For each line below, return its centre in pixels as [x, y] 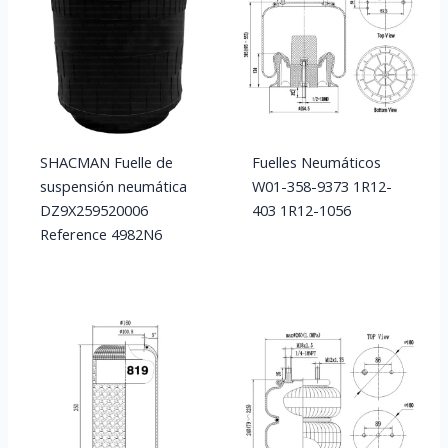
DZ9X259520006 [93, 209]
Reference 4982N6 [100, 233]
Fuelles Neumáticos [316, 161]
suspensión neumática [113, 185]
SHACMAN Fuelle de [106, 161]
